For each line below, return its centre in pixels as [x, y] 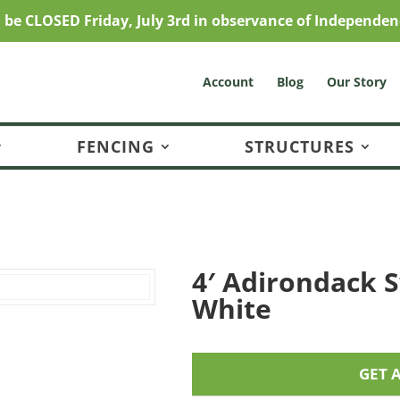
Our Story [356, 82]
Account [228, 82]
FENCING [116, 146]
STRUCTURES [300, 146]
